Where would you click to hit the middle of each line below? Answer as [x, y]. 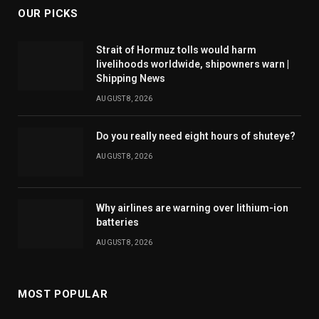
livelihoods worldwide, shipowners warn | [193, 64]
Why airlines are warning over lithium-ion [192, 208]
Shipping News [131, 78]
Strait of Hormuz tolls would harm [176, 49]
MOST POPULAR [63, 294]
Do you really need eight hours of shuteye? [196, 136]
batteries [117, 222]
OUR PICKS [48, 13]
